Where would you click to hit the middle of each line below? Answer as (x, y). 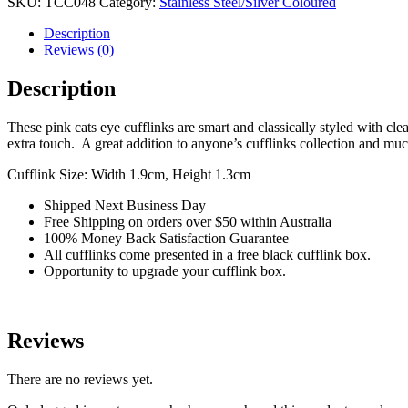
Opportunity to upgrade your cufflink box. (165, 271)
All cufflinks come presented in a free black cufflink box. (207, 255)
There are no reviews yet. (80, 379)
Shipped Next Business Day (125, 206)
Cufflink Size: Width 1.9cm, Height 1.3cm (129, 175)
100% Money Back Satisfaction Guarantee (166, 239)
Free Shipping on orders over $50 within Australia (188, 222)
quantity (30, 11)
